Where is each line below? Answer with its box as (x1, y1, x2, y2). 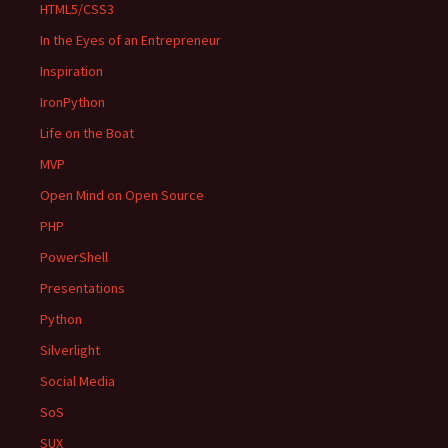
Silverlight (40, 341, 100, 359)
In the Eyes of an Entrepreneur (40, 31, 221, 49)
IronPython (40, 93, 105, 111)
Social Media (40, 372, 115, 390)
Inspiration (40, 62, 103, 80)
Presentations (40, 279, 125, 297)
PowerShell (40, 248, 108, 266)
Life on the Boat (40, 124, 134, 142)
